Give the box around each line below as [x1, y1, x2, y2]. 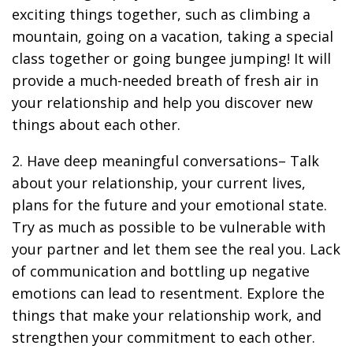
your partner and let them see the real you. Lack [12, 240, 340, 258]
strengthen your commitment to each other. [12, 328, 315, 347]
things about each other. [12, 115, 180, 134]
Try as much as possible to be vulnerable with [12, 217, 325, 236]
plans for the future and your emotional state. [12, 195, 327, 214]
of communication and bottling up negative [12, 262, 310, 281]
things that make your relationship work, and [12, 306, 321, 325]
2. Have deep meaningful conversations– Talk [12, 151, 319, 170]
